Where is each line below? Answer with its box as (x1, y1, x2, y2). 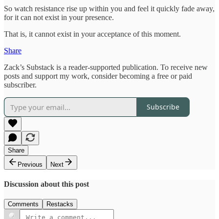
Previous (18, 160, 43, 168)
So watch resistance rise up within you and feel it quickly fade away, (4, 4, 215, 13)
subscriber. (4, 80, 37, 89)
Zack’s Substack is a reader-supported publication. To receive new (4, 63, 208, 71)
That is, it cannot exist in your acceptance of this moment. (4, 29, 181, 38)
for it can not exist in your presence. (4, 13, 116, 22)
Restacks (46, 200, 73, 208)
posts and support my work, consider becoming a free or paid (4, 71, 192, 80)
